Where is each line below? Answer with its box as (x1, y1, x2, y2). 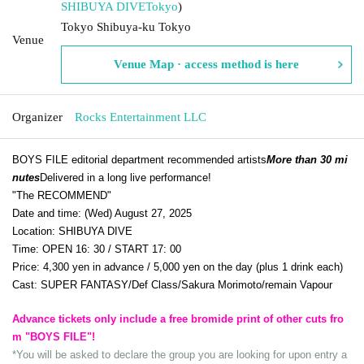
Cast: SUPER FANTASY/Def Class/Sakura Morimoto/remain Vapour (12, 278, 332, 291)
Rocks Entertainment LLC (75, 110, 206, 123)
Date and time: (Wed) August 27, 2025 (12, 206, 192, 219)
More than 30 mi (266, 153, 348, 166)
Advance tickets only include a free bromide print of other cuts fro (12, 312, 344, 325)
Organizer (12, 110, 63, 123)
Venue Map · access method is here (114, 57, 299, 71)
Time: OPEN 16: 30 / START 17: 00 (12, 242, 181, 255)
